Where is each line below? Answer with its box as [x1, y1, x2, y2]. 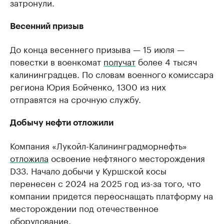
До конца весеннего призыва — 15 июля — [10, 42, 184, 55]
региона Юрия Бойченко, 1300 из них [10, 79, 166, 92]
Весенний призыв [10, 22, 83, 30]
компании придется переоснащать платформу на [10, 188, 213, 201]
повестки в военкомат [10, 54, 103, 67]
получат [103, 54, 135, 67]
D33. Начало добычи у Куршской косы [10, 163, 166, 176]
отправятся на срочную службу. [10, 92, 141, 105]
